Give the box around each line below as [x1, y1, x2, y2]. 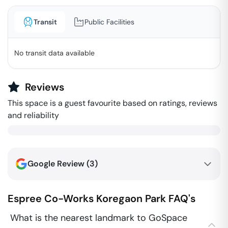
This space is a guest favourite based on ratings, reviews [8, 98, 217, 108]
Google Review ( [27, 158, 90, 169]
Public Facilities [84, 17, 134, 26]
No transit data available [14, 48, 95, 58]
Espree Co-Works [8, 192, 94, 205]
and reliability [8, 110, 59, 121]
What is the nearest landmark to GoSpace [10, 212, 187, 224]
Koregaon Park [96, 192, 166, 205]
